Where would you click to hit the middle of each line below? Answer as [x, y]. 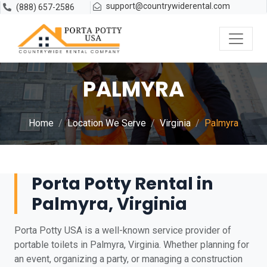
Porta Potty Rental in [122, 184]
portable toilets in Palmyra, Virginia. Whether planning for [132, 245]
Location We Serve [107, 123]
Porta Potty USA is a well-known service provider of [123, 230]
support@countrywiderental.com [168, 6]
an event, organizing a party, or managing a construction [128, 259]
